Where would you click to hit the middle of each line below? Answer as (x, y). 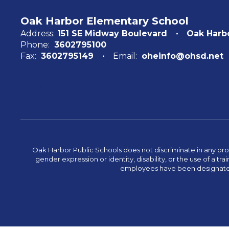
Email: (125, 56)
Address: (38, 34)
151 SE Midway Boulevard (112, 34)
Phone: (35, 45)
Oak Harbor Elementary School (105, 21)
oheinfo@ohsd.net (182, 56)
